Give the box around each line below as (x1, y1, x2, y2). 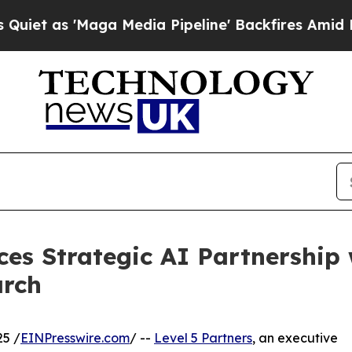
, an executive (252, 330, 338, 346)
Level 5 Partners (154, 330, 252, 346)
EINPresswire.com (20, 330, 130, 346)
